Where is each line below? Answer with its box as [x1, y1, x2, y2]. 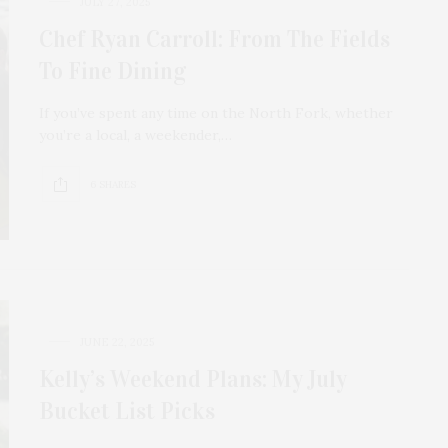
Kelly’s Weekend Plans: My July [39, 365, 347, 394]
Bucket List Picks [39, 397, 215, 426]
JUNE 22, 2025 [80, 335, 154, 350]
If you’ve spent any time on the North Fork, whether [39, 104, 393, 123]
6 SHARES [90, 177, 136, 191]
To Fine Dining [39, 57, 186, 86]
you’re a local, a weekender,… [39, 126, 232, 145]
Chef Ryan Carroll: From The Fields [39, 25, 390, 54]
